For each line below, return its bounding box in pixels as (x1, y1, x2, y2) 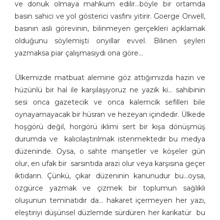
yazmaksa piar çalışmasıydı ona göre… (15, 49, 143, 58)
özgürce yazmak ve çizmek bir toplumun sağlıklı (15, 184, 205, 193)
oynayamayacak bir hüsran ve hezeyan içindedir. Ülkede (15, 110, 205, 119)
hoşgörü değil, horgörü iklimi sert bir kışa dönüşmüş (15, 122, 205, 132)
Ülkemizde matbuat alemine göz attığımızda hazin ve (15, 73, 205, 82)
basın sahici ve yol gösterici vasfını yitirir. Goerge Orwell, (15, 12, 205, 21)
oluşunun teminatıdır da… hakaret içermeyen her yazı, (15, 196, 205, 205)
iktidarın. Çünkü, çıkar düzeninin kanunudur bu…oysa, (15, 171, 205, 181)
